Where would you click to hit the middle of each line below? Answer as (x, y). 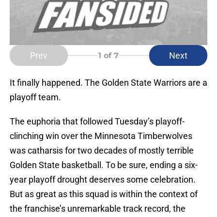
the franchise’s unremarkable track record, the (98, 209)
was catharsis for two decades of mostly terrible (102, 151)
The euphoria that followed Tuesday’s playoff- (97, 122)
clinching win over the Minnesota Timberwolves (101, 136)
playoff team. (35, 97)
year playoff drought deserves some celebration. (103, 180)
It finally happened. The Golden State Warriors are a (108, 83)
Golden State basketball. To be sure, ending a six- (104, 165)
